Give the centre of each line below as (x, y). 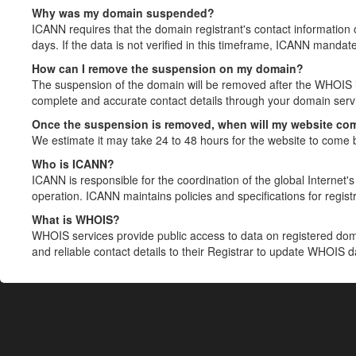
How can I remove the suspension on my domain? (168, 68)
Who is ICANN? (73, 164)
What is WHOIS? (76, 219)
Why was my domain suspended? (123, 13)
